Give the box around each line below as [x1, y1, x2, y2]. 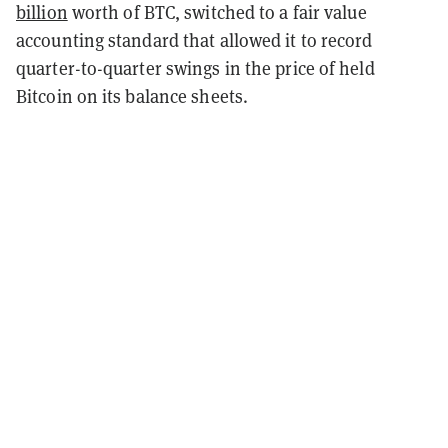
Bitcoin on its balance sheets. [16, 84, 253, 108]
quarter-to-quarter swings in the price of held [16, 56, 375, 80]
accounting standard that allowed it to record [16, 28, 373, 52]
